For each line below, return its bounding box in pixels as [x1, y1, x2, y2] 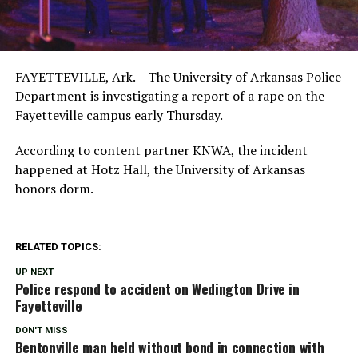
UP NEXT [14, 266, 54, 277]
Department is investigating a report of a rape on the [14, 86, 324, 105]
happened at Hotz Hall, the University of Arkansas [14, 160, 305, 178]
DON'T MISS [14, 324, 68, 336]
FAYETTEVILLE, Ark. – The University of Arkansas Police [14, 67, 341, 86]
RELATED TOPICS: [14, 240, 101, 253]
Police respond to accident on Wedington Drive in [14, 277, 300, 299]
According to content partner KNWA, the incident [14, 141, 308, 159]
